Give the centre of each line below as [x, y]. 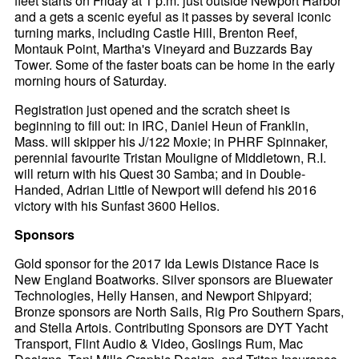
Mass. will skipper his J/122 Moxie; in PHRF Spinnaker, [171, 142]
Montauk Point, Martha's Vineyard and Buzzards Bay [164, 49]
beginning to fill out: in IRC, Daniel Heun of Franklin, [162, 126]
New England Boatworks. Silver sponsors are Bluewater [174, 280]
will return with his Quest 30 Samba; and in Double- [160, 174]
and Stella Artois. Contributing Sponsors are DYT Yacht [171, 328]
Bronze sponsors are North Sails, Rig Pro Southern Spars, [179, 312]
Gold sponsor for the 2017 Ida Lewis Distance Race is [167, 264]
